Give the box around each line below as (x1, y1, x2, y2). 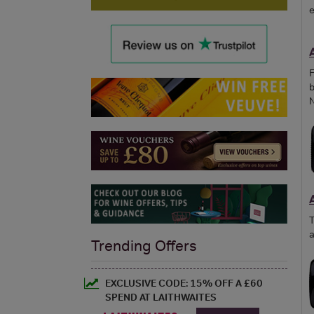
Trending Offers (91, 236, 197, 254)
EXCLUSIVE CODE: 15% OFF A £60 (105, 276, 263, 289)
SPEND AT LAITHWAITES (105, 290, 217, 303)
